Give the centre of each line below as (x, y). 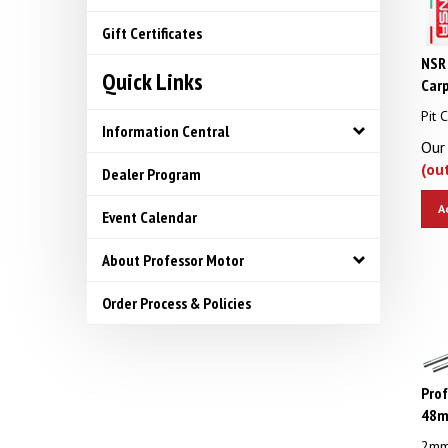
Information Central (165, 131)
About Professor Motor (173, 260)
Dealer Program (151, 174)
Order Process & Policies (176, 303)
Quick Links (152, 81)
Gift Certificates (152, 33)
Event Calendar (149, 217)
